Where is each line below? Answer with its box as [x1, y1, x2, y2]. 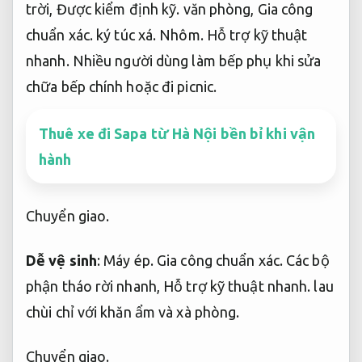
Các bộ [282, 251, 330, 268]
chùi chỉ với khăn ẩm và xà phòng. [26, 303, 240, 320]
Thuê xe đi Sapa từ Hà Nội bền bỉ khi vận [39, 125, 316, 142]
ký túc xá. [93, 27, 160, 44]
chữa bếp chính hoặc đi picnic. [26, 78, 217, 95]
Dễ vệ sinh [26, 251, 97, 268]
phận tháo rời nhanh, [26, 277, 164, 294]
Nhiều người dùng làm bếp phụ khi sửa [69, 53, 322, 69]
